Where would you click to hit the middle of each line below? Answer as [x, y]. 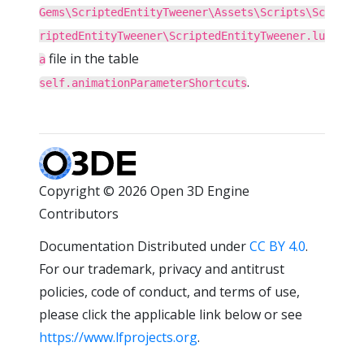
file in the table [92, 58]
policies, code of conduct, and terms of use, [169, 292]
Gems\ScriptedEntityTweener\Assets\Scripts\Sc [182, 12]
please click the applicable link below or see [171, 314]
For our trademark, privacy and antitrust [162, 269]
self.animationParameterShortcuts [143, 83]
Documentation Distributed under [144, 246]
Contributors [79, 214]
